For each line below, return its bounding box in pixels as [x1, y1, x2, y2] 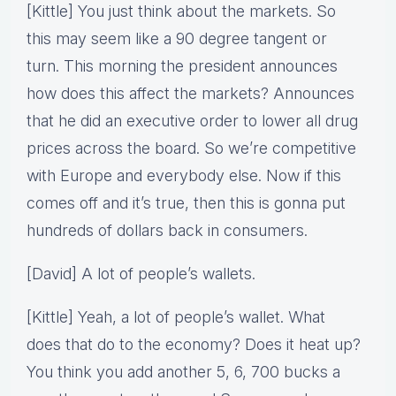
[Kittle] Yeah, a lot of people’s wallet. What [27, 308, 325, 327]
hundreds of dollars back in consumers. [27, 221, 308, 240]
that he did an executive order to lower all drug [27, 111, 358, 131]
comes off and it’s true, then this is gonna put [27, 194, 346, 213]
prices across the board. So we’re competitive [27, 139, 356, 158]
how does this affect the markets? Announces [27, 84, 354, 103]
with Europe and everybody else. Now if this [27, 166, 341, 186]
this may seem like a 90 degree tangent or [27, 29, 327, 49]
